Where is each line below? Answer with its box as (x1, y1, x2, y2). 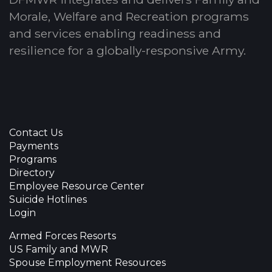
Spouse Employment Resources (9, 256, 166, 268)
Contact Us (9, 126, 63, 138)
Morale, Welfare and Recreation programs (9, 8, 249, 24)
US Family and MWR (9, 243, 108, 255)
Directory (9, 166, 55, 178)
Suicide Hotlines (9, 193, 87, 205)
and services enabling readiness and (9, 25, 221, 41)
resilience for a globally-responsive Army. (9, 42, 246, 58)
